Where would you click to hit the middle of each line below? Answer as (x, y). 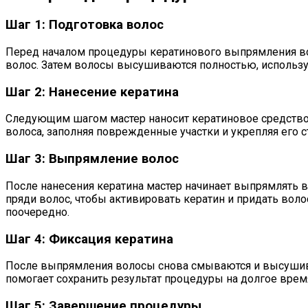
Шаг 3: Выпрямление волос (92, 159)
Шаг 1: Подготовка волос (85, 25)
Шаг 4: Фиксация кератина (89, 239)
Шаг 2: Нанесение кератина (92, 92)
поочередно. (37, 212)
